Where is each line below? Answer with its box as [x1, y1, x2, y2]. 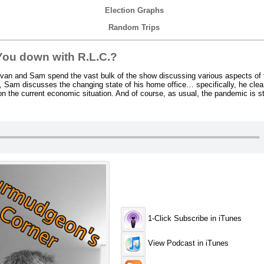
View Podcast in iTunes [146, 239, 229, 248]
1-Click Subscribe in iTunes [146, 214, 242, 223]
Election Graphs [104, 6, 164, 15]
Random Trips [108, 23, 160, 32]
